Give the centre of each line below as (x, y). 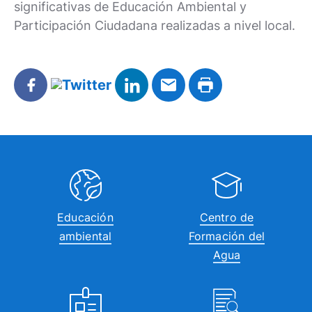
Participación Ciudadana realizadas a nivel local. (155, 25)
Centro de (227, 217)
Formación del (227, 236)
